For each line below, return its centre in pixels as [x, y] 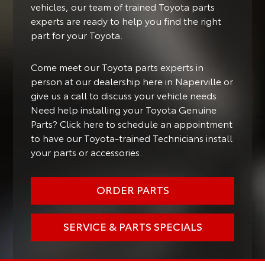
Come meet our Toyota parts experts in [117, 66]
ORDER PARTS [132, 189]
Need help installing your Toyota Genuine [124, 109]
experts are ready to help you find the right [126, 20]
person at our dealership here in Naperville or [132, 80]
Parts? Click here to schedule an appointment [132, 123]
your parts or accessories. [87, 151]
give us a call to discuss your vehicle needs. [125, 95]
